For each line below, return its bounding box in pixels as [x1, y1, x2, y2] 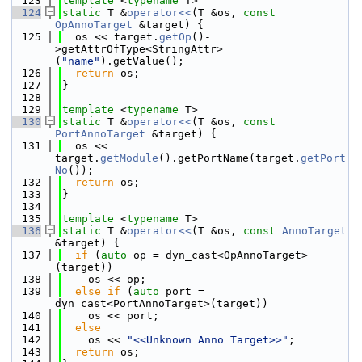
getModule [100, 152, 158, 164]
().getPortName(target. [158, 152, 301, 164]
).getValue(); [100, 55, 184, 67]
